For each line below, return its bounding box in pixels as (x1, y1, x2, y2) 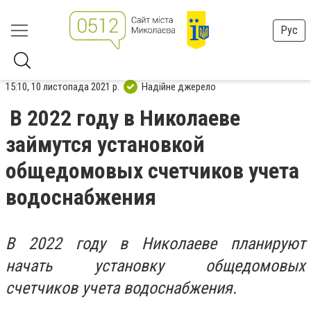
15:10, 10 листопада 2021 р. (6, 80, 119, 93)
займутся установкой (6, 131, 205, 158)
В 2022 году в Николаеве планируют (6, 234, 305, 253)
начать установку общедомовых (6, 256, 305, 276)
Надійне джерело (142, 80, 216, 93)
